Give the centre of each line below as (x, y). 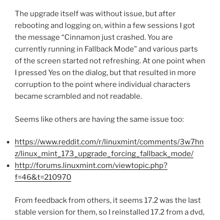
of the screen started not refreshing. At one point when (110, 61)
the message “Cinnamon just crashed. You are (94, 38)
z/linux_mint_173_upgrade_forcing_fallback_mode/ (104, 154)
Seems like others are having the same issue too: (99, 119)
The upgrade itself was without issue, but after (95, 14)
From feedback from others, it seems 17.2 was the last (108, 200)
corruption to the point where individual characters (103, 85)
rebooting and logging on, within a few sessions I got (105, 26)
